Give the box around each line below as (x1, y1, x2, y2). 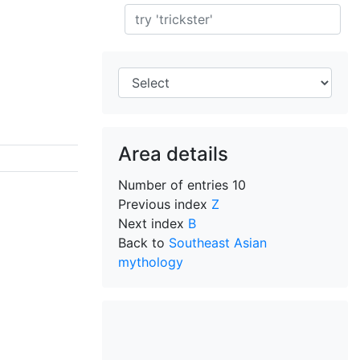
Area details (118, 142, 228, 166)
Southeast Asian (169, 235, 267, 251)
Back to (118, 235, 169, 251)
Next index (118, 215, 188, 231)
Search (125, 20, 162, 35)
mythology (118, 254, 183, 270)
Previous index (118, 196, 211, 212)
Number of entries (118, 177, 232, 193)
